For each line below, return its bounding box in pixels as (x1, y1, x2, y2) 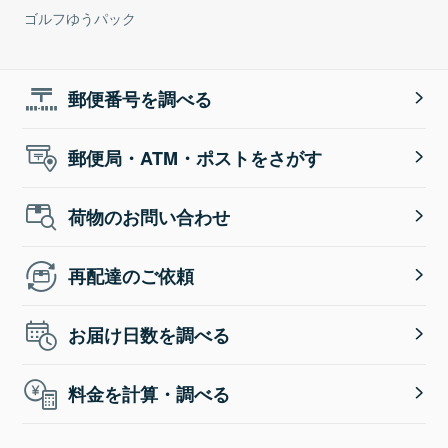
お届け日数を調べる (68, 322, 231, 349)
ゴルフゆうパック (24, 7, 136, 29)
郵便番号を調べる (68, 86, 213, 113)
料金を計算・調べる (68, 381, 231, 408)
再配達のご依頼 (68, 263, 195, 290)
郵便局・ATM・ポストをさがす (68, 145, 323, 172)
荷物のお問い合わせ (68, 204, 231, 231)
